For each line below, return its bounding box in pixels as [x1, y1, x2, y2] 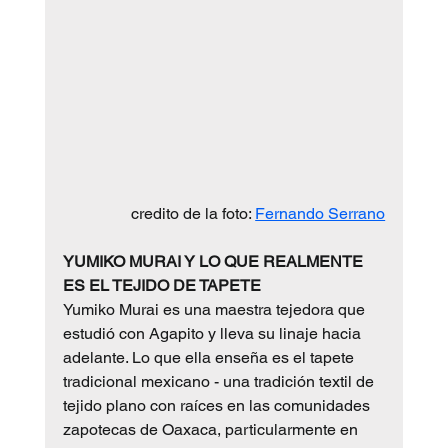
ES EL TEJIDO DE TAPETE [62, 275, 261, 295]
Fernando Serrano [255, 203, 386, 223]
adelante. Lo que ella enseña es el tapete [62, 347, 358, 367]
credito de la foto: [131, 203, 256, 223]
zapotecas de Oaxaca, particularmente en [62, 419, 362, 439]
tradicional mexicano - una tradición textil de [62, 371, 378, 391]
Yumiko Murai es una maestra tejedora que [62, 299, 369, 319]
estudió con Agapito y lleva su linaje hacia [62, 323, 365, 343]
